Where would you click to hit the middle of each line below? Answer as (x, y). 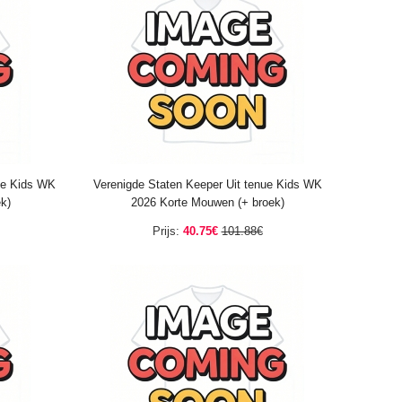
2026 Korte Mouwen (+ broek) (207, 202)
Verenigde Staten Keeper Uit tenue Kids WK (207, 184)
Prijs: (166, 231)
